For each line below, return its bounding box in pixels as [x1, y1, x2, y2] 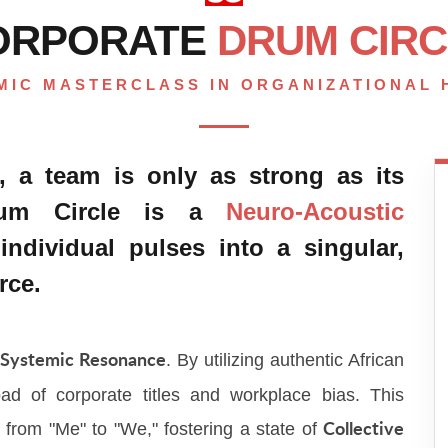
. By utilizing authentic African [166, 350, 405, 371]
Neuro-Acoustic [226, 198, 404, 226]
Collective [323, 421, 404, 440]
